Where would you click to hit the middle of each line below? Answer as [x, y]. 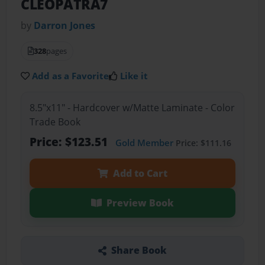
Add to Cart [140, 173]
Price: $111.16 [202, 143]
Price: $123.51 [70, 141]
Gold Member [144, 142]
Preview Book [140, 203]
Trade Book [55, 122]
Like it [134, 76]
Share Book [139, 251]
